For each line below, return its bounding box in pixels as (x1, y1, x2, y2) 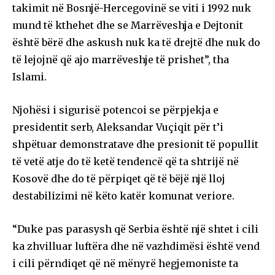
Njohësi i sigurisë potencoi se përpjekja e (12, 103, 219, 116)
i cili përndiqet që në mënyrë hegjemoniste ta (12, 257, 238, 269)
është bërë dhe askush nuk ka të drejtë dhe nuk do (12, 36, 260, 48)
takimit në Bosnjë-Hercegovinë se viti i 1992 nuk (12, 1, 251, 14)
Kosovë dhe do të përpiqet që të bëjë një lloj (12, 172, 225, 185)
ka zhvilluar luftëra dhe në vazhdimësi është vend (12, 239, 260, 252)
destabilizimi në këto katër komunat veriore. (12, 189, 234, 202)
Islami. (12, 70, 47, 83)
